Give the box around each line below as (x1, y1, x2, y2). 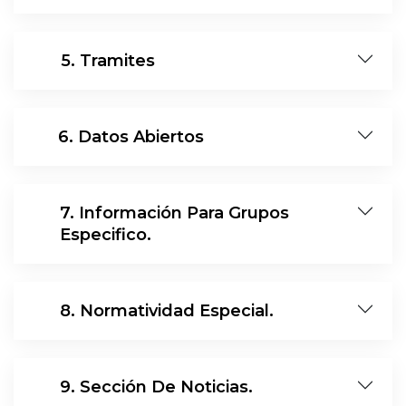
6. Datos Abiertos (58, 127, 204, 147)
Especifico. (60, 225, 151, 245)
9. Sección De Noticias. (60, 377, 253, 397)
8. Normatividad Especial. (60, 301, 274, 321)
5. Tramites (61, 51, 155, 71)
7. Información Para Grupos (60, 203, 289, 223)
